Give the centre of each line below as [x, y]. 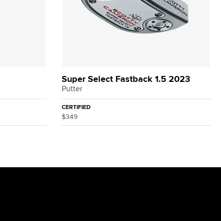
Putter [72, 89]
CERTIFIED [76, 107]
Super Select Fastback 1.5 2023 [126, 79]
